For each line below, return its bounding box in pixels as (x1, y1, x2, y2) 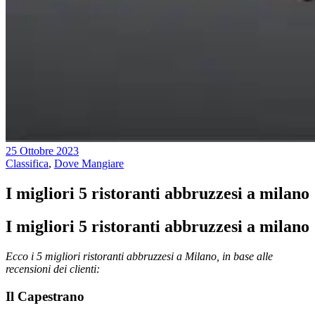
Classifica (6, 157, 49, 170)
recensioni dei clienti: (6, 263, 100, 276)
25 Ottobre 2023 (6, 145, 79, 157)
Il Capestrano (6, 288, 84, 304)
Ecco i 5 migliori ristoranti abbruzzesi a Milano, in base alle (6, 250, 273, 263)
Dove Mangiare (54, 157, 124, 170)
